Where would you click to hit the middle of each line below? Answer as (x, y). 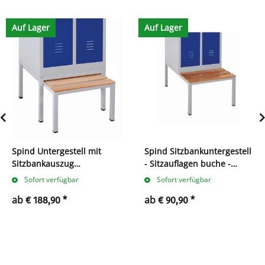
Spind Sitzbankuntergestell (198, 151)
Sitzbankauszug (43, 164)
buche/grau (35, 176)
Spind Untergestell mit (56, 151)
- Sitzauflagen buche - (188, 164)
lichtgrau (162, 176)
